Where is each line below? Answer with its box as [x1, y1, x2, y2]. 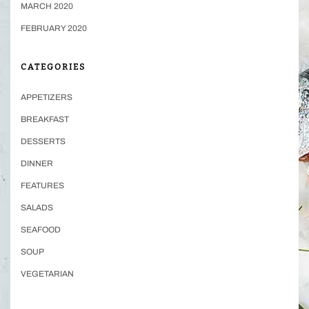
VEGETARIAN [21, 269, 74, 279]
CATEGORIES [21, 62, 86, 72]
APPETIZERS [21, 92, 72, 103]
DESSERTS [21, 137, 66, 147]
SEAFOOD [21, 225, 61, 235]
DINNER [21, 159, 53, 169]
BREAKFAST [21, 114, 69, 125]
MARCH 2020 [21, 1, 73, 12]
